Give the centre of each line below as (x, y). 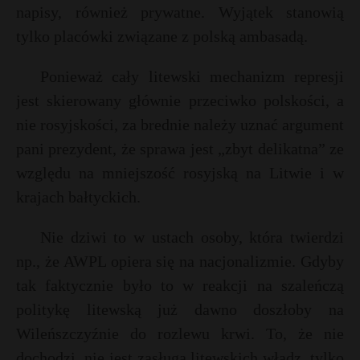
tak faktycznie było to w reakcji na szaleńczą (180, 285)
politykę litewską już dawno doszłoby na (180, 309)
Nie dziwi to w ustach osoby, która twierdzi (192, 237)
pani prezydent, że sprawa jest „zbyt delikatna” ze (180, 149)
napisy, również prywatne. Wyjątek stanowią (180, 12)
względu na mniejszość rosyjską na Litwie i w (180, 173)
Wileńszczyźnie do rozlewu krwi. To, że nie (180, 333)
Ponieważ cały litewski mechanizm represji (192, 76)
